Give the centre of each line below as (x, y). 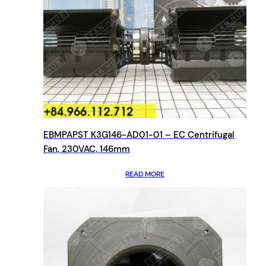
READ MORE (145, 174)
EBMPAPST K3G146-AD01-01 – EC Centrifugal (139, 134)
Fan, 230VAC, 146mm (87, 149)
